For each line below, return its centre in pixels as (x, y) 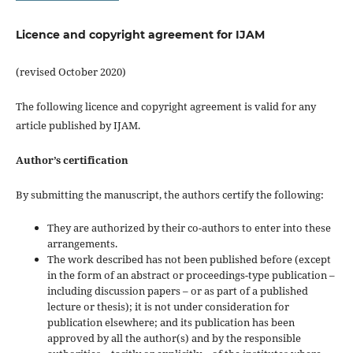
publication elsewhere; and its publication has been (171, 323)
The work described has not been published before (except (189, 260)
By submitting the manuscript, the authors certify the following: (169, 195)
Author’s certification (72, 160)
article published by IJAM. (78, 125)
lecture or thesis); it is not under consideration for (168, 307)
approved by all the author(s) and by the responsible (174, 338)
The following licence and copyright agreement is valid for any (165, 106)
